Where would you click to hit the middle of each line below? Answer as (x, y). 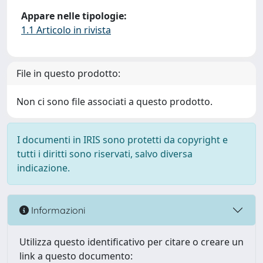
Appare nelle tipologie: (74, 16)
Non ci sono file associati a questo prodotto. (114, 102)
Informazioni (57, 210)
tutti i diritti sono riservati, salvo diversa (105, 154)
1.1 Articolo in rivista (66, 30)
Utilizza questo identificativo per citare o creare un (131, 242)
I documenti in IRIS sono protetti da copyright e (122, 140)
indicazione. (43, 168)
